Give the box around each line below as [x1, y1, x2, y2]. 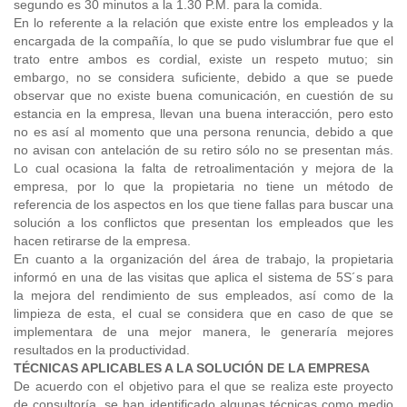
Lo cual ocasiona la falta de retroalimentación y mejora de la [14, 161, 393, 175]
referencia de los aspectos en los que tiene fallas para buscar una [14, 197, 393, 212]
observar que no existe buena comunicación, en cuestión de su [14, 88, 393, 103]
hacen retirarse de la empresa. [14, 233, 191, 248]
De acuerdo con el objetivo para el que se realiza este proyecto [14, 379, 393, 393]
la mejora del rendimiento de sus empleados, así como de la [14, 288, 393, 303]
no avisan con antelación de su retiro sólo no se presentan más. [14, 143, 393, 157]
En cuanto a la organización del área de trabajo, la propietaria [14, 252, 393, 266]
